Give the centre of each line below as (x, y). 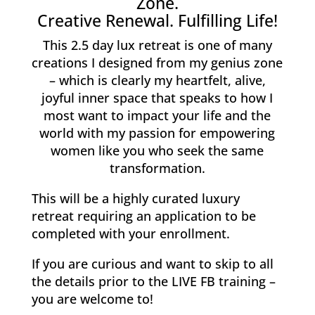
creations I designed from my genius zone (157, 62)
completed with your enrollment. (130, 233)
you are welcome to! (92, 298)
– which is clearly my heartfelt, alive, (157, 80)
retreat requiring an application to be (143, 216)
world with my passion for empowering (157, 133)
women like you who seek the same (157, 150)
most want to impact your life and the (157, 115)
